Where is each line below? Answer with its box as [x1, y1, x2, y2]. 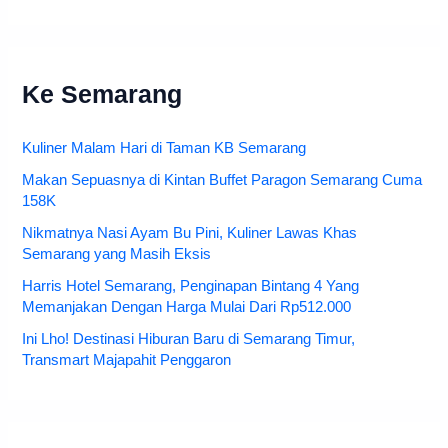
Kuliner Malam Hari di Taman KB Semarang [22, 140, 307, 157]
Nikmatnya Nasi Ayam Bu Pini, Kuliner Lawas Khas [22, 225, 358, 242]
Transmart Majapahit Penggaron [22, 351, 232, 368]
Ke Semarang [22, 81, 183, 109]
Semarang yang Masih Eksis [22, 246, 212, 263]
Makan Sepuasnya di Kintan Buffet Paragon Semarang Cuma [22, 172, 423, 189]
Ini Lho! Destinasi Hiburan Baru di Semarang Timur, [22, 330, 356, 347]
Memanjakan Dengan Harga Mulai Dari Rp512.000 [22, 298, 352, 315]
